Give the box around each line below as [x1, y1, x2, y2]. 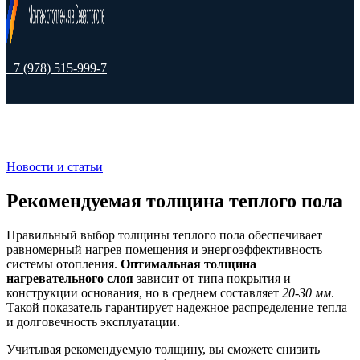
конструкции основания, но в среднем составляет [6, 285, 282, 300]
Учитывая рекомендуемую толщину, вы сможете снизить [6, 342, 320, 356]
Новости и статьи [6, 160, 103, 174]
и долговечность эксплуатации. [6, 314, 180, 329]
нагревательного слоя [6, 271, 133, 285]
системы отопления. [6, 256, 121, 271]
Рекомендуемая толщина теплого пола [6, 190, 342, 211]
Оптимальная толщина [121, 256, 256, 271]
